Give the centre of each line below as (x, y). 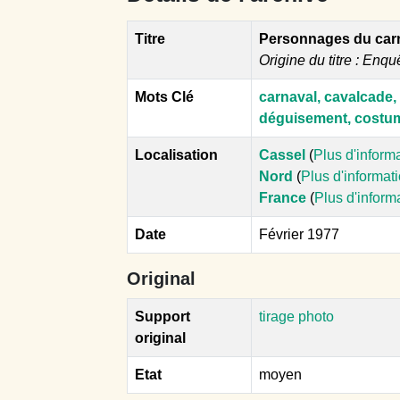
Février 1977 (299, 234)
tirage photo (296, 316)
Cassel (284, 154)
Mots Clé (164, 96)
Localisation (176, 154)
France (283, 197)
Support (162, 316)
